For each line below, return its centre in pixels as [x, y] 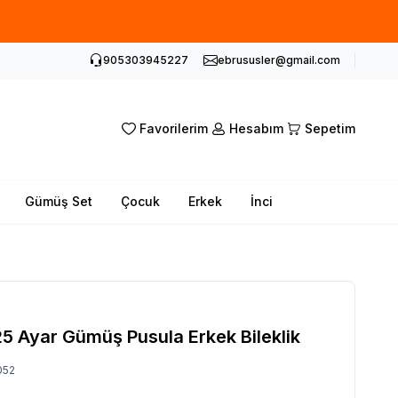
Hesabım [256, 129]
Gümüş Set [59, 201]
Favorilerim [173, 129]
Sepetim [330, 129]
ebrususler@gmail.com [279, 60]
